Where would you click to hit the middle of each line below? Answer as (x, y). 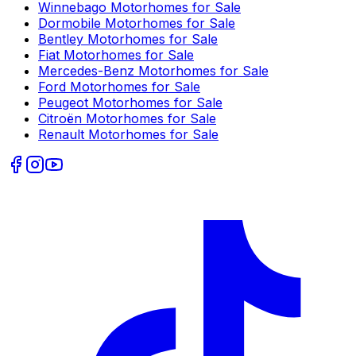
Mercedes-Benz (86, 71)
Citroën (60, 119)
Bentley (61, 39)
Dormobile (70, 23)
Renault (61, 135)
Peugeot (63, 103)
